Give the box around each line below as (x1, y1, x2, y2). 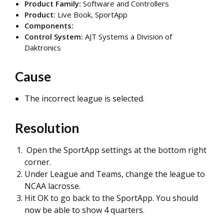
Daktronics (24, 42, 61, 52)
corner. (24, 156, 51, 167)
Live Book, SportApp (57, 9, 127, 19)
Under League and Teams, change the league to (24, 168, 205, 179)
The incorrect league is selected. (24, 93, 144, 104)
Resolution (15, 120, 79, 136)
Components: (24, 20, 75, 30)
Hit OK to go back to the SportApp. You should (24, 192, 198, 203)
